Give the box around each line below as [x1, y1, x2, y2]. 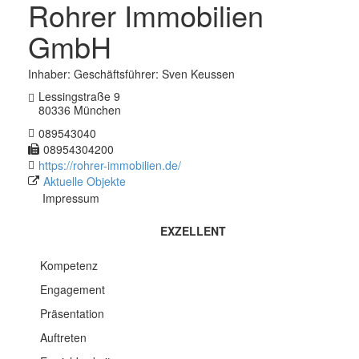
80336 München [38, 102, 121, 118]
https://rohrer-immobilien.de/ [38, 157, 181, 173]
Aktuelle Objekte [43, 173, 126, 189]
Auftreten [40, 329, 87, 345]
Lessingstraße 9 [38, 88, 120, 104]
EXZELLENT [160, 223, 226, 239]
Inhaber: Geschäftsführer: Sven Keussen [28, 66, 235, 82]
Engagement [40, 280, 105, 297]
